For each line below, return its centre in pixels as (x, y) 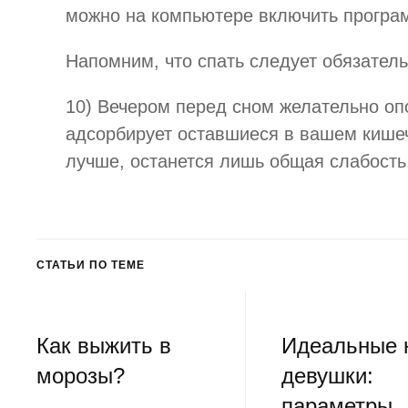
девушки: (327, 376)
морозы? (81, 376)
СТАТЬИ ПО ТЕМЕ (91, 265)
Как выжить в (104, 346)
